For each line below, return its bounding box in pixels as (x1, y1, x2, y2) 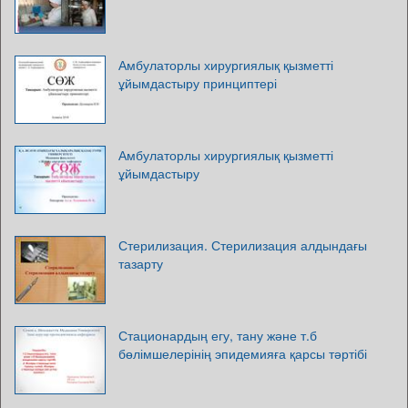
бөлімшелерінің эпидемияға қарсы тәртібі (118, 343, 367, 362)
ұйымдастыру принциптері (118, 73, 277, 92)
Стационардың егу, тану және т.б (118, 325, 317, 344)
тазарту (118, 253, 163, 272)
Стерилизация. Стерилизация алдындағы (118, 235, 367, 254)
